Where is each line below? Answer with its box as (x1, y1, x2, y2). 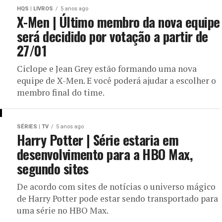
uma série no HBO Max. (17, 205, 109, 216)
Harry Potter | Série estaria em (17, 130, 179, 150)
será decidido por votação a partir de (17, 26, 208, 46)
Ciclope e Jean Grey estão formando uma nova (17, 63, 197, 74)
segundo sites (17, 159, 89, 178)
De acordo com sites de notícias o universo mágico (17, 181, 216, 192)
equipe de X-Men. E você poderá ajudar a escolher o (17, 75, 216, 86)
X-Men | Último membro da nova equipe (17, 12, 220, 32)
